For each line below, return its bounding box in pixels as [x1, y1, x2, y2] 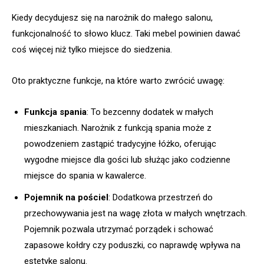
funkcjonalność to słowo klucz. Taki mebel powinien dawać [12, 28, 240, 39]
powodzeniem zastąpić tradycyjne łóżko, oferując [24, 138, 216, 150]
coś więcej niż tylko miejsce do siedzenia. [12, 44, 172, 55]
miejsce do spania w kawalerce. [24, 170, 146, 181]
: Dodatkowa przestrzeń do [108, 192, 213, 203]
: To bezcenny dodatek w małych [87, 107, 213, 118]
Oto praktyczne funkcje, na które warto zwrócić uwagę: [12, 75, 225, 87]
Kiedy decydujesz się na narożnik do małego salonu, [12, 12, 213, 24]
